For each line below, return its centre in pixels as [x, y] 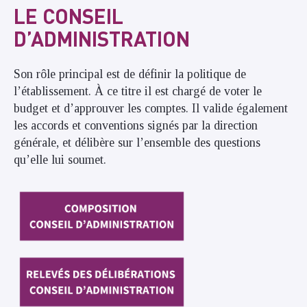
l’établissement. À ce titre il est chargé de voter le [138, 91]
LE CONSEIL [69, 16]
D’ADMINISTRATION [102, 38]
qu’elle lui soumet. [60, 159]
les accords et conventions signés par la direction [136, 125]
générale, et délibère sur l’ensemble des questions [137, 142]
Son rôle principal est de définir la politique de [130, 74]
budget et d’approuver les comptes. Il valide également [151, 108]
